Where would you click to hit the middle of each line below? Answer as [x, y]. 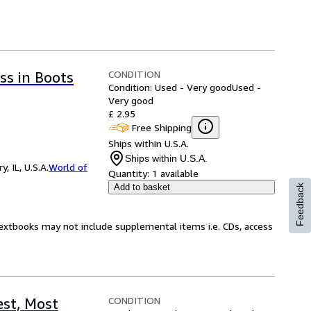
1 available [175, 173]
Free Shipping [162, 127]
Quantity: [129, 173]
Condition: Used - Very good [170, 87]
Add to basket [142, 187]
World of [68, 167]
